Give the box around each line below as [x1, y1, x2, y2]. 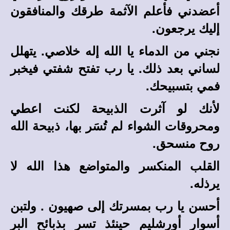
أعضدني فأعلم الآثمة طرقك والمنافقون [10, 2, 220, 19]
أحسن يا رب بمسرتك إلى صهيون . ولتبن [10, 197, 220, 214]
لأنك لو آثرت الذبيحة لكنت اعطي [10, 99, 220, 117]
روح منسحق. [152, 134, 220, 151]
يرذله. [190, 174, 220, 191]
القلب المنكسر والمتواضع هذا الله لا [10, 157, 220, 174]
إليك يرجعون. [152, 19, 220, 36]
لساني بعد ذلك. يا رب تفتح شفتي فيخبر [10, 59, 220, 76]
